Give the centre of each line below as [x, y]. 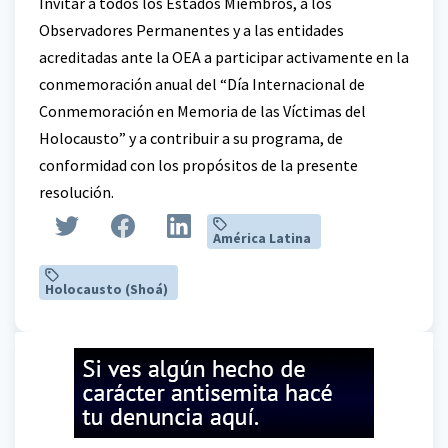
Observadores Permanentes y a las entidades [191, 29]
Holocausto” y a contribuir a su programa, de [191, 137]
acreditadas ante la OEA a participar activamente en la [224, 56]
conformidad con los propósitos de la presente [198, 164]
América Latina [261, 238]
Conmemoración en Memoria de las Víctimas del [202, 110]
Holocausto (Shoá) [106, 289]
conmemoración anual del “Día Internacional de [202, 83]
